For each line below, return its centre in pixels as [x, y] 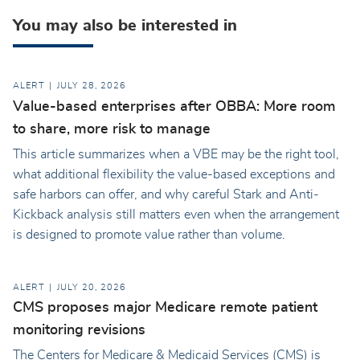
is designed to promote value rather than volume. [149, 234]
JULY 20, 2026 [92, 287]
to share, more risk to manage [112, 129]
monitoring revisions [79, 331]
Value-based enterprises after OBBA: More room [174, 106]
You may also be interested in [125, 25]
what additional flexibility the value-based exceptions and [174, 174]
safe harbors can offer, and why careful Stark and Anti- [166, 194]
